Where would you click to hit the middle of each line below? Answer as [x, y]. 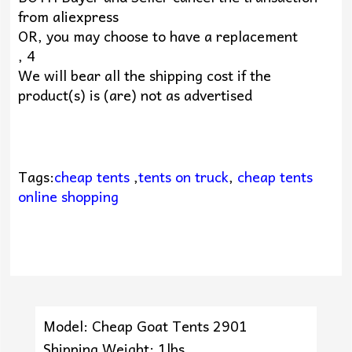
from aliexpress [68, 16]
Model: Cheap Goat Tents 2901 [146, 325]
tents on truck [183, 176]
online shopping [68, 196]
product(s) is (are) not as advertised [135, 94]
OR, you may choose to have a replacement [158, 35]
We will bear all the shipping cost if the [144, 75]
